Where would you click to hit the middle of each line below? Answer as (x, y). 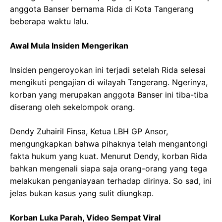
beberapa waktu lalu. (49, 21)
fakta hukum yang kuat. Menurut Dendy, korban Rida (109, 156)
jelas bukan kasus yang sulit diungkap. (82, 193)
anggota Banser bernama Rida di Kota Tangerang (102, 9)
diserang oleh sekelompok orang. (72, 107)
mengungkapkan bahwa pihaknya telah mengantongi (109, 144)
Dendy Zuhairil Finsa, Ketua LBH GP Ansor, (89, 131)
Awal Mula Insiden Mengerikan (69, 46)
